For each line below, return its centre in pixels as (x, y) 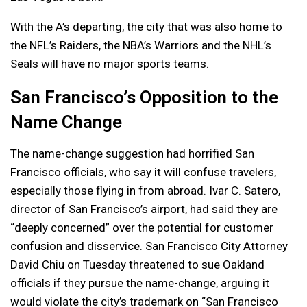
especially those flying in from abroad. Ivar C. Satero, (145, 191)
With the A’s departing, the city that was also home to (146, 27)
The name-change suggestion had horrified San (132, 154)
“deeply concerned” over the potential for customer (142, 228)
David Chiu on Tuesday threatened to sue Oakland (137, 265)
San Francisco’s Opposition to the (144, 98)
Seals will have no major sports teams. (110, 64)
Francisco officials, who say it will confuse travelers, (143, 172)
